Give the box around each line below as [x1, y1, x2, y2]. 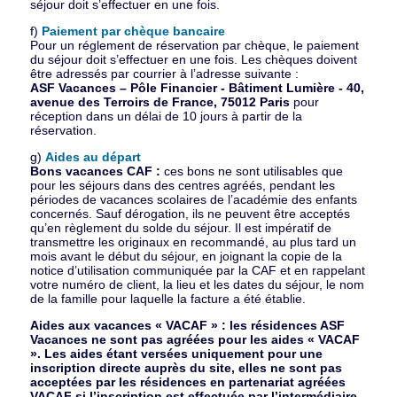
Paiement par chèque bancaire [41, 24, 225, 38]
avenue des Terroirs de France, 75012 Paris [29, 95, 290, 109]
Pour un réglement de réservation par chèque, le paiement [29, 38, 359, 52]
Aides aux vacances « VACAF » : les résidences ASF [29, 318, 345, 332]
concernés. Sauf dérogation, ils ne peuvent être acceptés [29, 206, 350, 221]
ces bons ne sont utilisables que [160, 164, 343, 178]
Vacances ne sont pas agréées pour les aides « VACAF [29, 332, 360, 346]
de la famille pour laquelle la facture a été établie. [29, 292, 306, 306]
